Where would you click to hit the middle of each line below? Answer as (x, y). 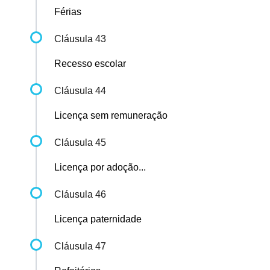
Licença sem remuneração (111, 116)
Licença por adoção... (100, 168)
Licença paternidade (98, 219)
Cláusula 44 (80, 91)
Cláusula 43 (80, 39)
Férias (68, 12)
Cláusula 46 (80, 195)
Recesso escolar (90, 64)
